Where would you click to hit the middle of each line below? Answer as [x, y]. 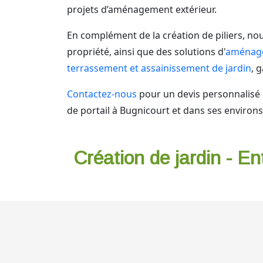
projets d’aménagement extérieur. [142, 9]
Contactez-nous [102, 94]
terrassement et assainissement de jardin [159, 68]
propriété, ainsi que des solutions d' [146, 52]
